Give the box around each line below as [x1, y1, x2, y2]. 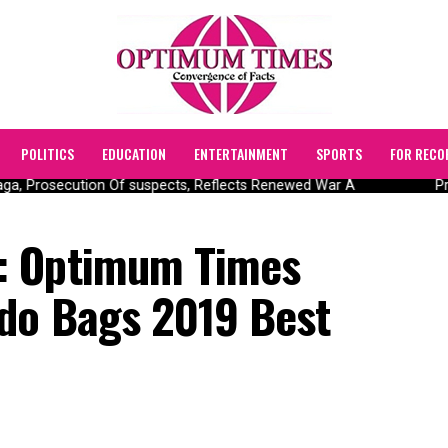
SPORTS [316, 143, 362, 164]
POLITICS [21, 143, 74, 164]
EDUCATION [102, 143, 166, 164]
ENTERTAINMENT [194, 143, 288, 164]
